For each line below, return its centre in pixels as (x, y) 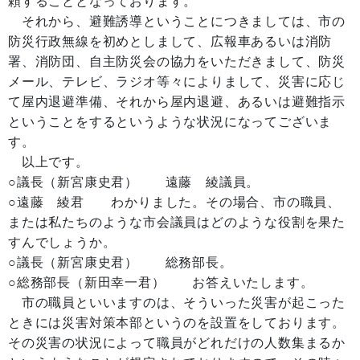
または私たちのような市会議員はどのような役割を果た (177, 222)
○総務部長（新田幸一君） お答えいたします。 (161, 282)
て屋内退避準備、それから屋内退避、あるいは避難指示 (177, 102)
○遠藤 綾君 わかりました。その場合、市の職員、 (174, 202)
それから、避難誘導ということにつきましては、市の (177, 21)
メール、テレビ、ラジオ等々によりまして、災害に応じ (177, 82)
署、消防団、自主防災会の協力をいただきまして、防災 (177, 61)
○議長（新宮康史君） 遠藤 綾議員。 (134, 182)
